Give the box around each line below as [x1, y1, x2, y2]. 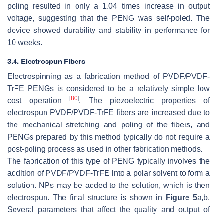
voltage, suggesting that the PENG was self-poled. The [7, 14, 210, 23]
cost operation [7, 96, 69, 105]
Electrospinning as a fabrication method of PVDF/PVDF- [7, 72, 210, 81]
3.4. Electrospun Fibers [7, 56, 85, 67]
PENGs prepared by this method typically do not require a [7, 133, 210, 141]
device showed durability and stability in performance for [7, 26, 210, 35]
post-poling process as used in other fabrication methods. [7, 145, 202, 154]
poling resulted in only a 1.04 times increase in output [7, 2, 210, 11]
